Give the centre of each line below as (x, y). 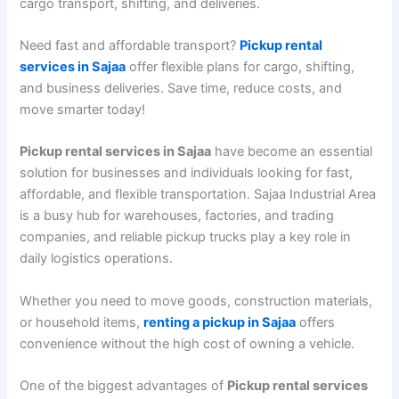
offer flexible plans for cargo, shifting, (242, 66)
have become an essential (292, 152)
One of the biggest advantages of (124, 385)
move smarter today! (83, 109)
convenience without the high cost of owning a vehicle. (187, 343)
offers (318, 322)
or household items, (82, 322)
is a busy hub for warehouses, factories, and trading (177, 216)
